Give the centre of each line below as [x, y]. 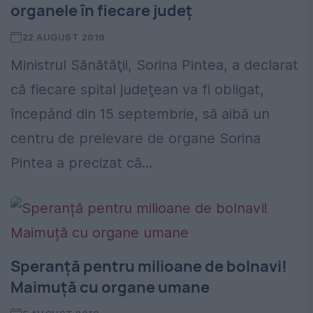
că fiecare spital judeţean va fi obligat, [137, 90]
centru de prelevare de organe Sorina [136, 139]
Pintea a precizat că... [81, 163]
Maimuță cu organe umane [110, 287]
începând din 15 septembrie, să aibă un [140, 114]
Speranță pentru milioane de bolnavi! [149, 267]
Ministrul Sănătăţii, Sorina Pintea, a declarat [154, 65]
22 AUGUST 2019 [64, 37]
